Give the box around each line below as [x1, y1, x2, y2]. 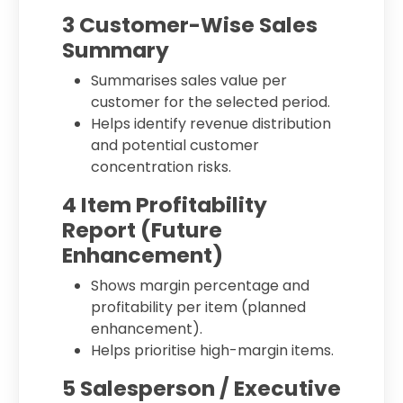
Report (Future [62, 215, 222, 245]
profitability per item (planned [91, 297, 306, 318]
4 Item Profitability [62, 190, 267, 219]
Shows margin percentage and [91, 275, 309, 296]
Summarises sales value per [91, 70, 287, 91]
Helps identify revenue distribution [91, 113, 331, 134]
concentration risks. [91, 157, 231, 177]
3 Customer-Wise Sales [62, 10, 318, 40]
